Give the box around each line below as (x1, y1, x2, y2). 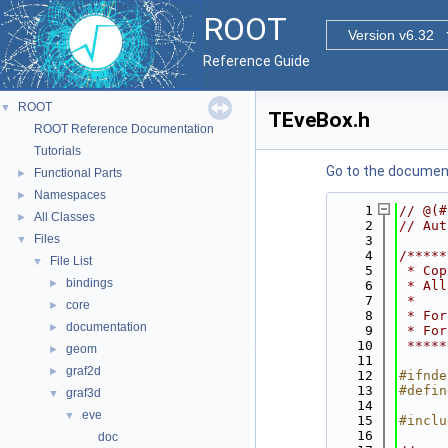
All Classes (34, 210, 95, 224)
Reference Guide (203, 53, 310, 69)
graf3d (66, 386, 101, 400)
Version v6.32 (348, 27, 434, 43)
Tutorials (34, 144, 81, 158)
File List (50, 254, 92, 268)
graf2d (66, 364, 101, 378)
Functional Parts (34, 166, 122, 180)
